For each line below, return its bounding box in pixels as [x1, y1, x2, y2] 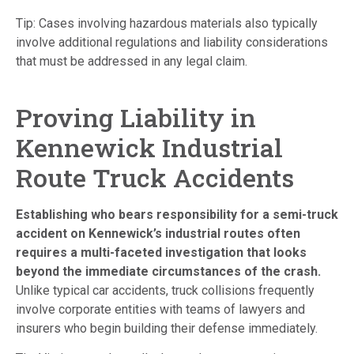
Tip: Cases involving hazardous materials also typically [16, 15, 318, 31]
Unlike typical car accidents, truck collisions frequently [16, 282, 314, 298]
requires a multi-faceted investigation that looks [16, 244, 307, 260]
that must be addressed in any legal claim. [16, 53, 247, 69]
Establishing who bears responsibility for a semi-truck [16, 206, 338, 222]
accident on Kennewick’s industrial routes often [16, 225, 300, 241]
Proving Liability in [16, 100, 256, 134]
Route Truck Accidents [16, 160, 294, 194]
